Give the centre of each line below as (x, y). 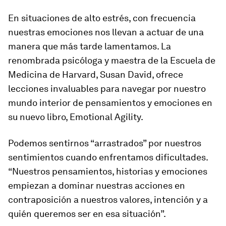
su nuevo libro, (39, 117)
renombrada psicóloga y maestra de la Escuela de (112, 60)
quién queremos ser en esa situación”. (87, 214)
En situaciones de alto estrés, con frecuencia (102, 18)
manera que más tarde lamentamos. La (90, 46)
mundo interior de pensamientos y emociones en (110, 103)
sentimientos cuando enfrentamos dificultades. (108, 157)
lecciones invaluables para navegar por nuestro (107, 89)
